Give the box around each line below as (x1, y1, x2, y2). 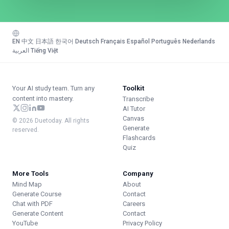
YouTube (12, 219, 38, 227)
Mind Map (12, 180, 42, 188)
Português (151, 38, 181, 45)
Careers (123, 200, 145, 208)
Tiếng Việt (31, 47, 58, 54)
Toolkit (123, 84, 144, 92)
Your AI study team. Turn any (12, 84, 95, 92)
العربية (12, 47, 29, 54)
